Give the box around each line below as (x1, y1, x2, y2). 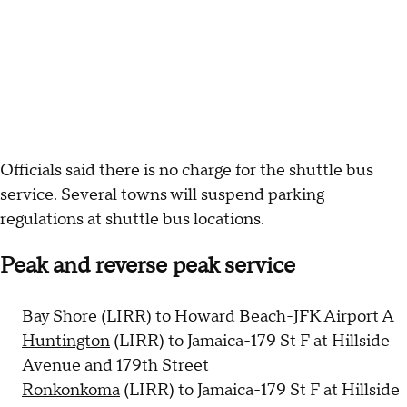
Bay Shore (22, 306, 97, 328)
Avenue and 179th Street (22, 355, 209, 377)
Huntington (22, 331, 110, 352)
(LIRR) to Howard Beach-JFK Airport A (97, 306, 394, 328)
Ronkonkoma (22, 380, 120, 402)
